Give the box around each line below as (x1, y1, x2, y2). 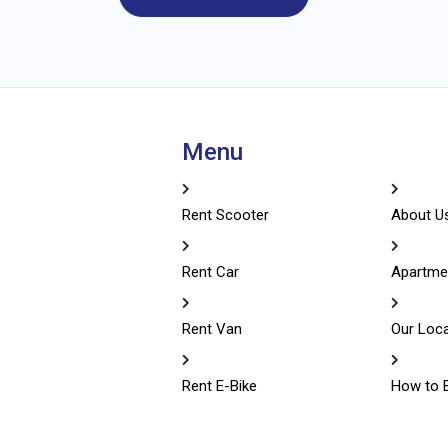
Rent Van (181, 319, 242, 338)
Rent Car (181, 262, 239, 281)
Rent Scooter (181, 205, 269, 224)
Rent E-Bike (181, 376, 257, 395)
